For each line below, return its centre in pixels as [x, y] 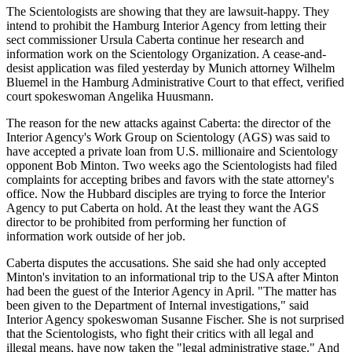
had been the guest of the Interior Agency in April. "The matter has [171, 291]
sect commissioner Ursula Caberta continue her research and [155, 39]
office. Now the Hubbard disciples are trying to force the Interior [166, 193]
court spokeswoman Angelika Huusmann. [110, 96]
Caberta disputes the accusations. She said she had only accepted [166, 262]
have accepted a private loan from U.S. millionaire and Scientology [172, 151]
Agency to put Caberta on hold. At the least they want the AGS [163, 207]
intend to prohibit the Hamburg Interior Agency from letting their [166, 25]
